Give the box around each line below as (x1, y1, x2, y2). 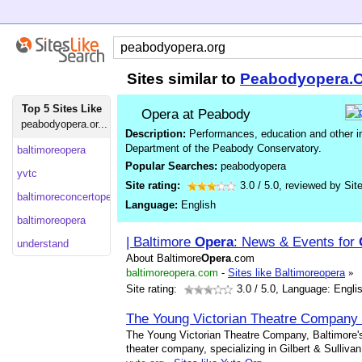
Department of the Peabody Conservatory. (125, 142, 322, 154)
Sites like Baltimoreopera (228, 267, 345, 279)
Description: (125, 128, 186, 140)
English (178, 199, 216, 211)
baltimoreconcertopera (17, 191, 120, 203)
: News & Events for (234, 234, 359, 250)
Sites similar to (127, 70, 240, 87)
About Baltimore (126, 252, 201, 264)
